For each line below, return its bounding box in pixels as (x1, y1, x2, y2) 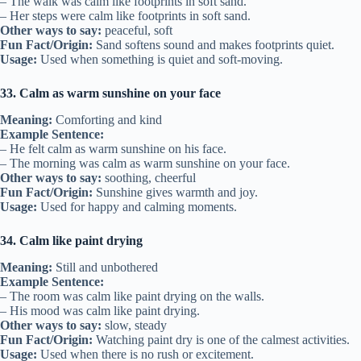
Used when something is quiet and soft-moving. (37, 52, 283, 67)
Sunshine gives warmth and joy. (93, 185, 258, 200)
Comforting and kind (52, 113, 162, 127)
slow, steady (102, 317, 167, 332)
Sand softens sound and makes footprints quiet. (93, 38, 334, 52)
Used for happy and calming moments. (37, 200, 237, 214)
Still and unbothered (52, 259, 158, 274)
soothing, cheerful (102, 171, 196, 185)
